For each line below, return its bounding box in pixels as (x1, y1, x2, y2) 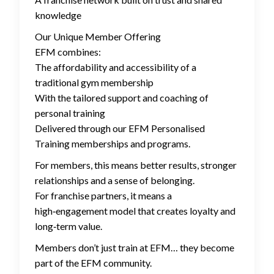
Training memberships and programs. (35, 138, 190, 150)
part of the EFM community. (35, 257, 152, 269)
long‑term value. (35, 220, 102, 232)
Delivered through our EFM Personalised (35, 122, 205, 135)
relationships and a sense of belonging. (35, 174, 194, 187)
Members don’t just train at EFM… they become (35, 242, 234, 254)
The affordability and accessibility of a (35, 61, 196, 73)
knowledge (35, 9, 81, 21)
